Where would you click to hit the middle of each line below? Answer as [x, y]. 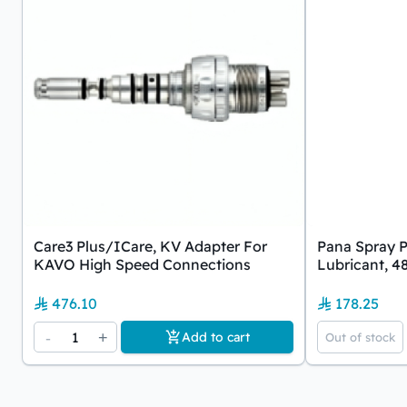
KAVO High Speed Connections [142, 264]
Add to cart [215, 337]
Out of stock [360, 337]
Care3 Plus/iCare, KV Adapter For [150, 246]
